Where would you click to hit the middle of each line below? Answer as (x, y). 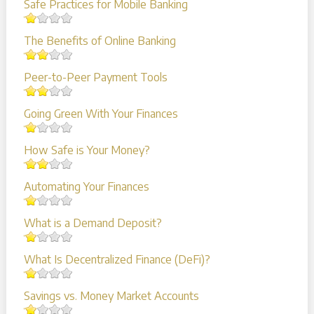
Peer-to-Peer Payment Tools (95, 77)
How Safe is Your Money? (87, 150)
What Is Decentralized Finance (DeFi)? (117, 259)
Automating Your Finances (86, 186)
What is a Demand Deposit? (93, 223)
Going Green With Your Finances (101, 113)
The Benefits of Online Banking (100, 40)
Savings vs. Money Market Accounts (111, 295)
